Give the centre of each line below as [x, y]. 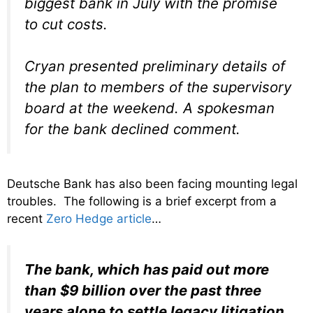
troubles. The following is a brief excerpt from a [142, 201]
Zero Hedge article [99, 218]
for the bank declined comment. [132, 129]
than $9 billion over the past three [143, 291]
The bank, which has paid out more [147, 270]
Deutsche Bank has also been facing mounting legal [152, 183]
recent [27, 218]
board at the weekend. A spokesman [150, 108]
